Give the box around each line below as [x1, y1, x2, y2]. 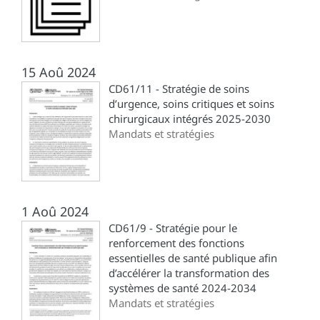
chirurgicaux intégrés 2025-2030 [109, 111, 271, 126]
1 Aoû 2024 [21, 202, 89, 220]
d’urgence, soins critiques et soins [109, 96, 274, 111]
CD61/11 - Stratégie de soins [109, 81, 249, 96]
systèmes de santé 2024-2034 [109, 280, 256, 295]
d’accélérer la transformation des [109, 265, 269, 280]
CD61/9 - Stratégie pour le [109, 220, 237, 235]
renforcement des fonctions [109, 235, 244, 250]
